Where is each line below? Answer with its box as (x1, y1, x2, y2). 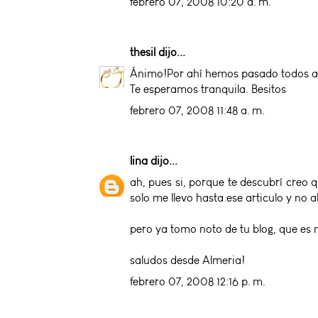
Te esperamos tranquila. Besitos (130, 82, 286, 96)
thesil (130, 45, 155, 59)
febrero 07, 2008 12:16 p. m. (130, 274, 265, 288)
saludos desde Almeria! (130, 253, 245, 267)
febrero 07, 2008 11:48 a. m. (130, 103, 265, 117)
